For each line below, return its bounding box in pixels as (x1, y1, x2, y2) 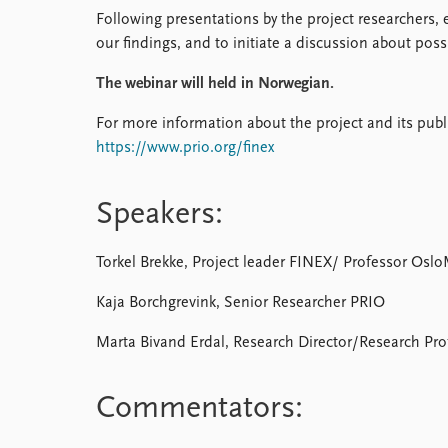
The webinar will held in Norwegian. (96, 76, 334, 92)
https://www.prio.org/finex (96, 140, 274, 156)
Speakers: (96, 198, 223, 231)
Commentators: (96, 393, 303, 426)
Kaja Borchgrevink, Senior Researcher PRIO (96, 294, 385, 311)
